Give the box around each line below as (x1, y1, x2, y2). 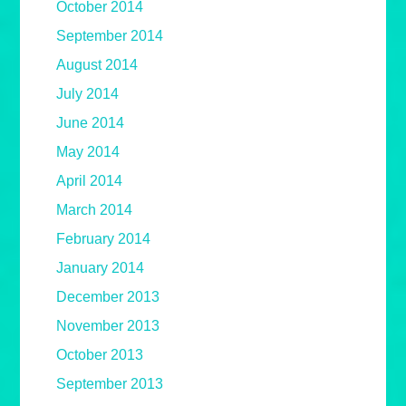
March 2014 (56, 202, 133, 218)
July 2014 (56, 86, 120, 102)
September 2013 (56, 376, 164, 392)
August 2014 (56, 57, 139, 73)
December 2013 (56, 289, 160, 305)
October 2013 (56, 347, 144, 363)
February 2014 (56, 231, 151, 247)
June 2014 (56, 115, 125, 131)
